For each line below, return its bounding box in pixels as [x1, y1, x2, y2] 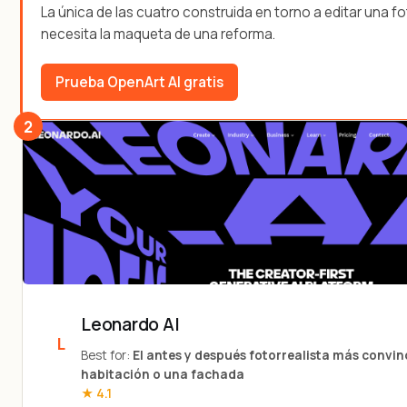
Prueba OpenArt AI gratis [55, 72, 223, 92]
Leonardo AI [81, 313, 180, 337]
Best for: [81, 347, 133, 364]
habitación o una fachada [81, 366, 244, 383]
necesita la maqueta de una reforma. [41, 24, 275, 44]
